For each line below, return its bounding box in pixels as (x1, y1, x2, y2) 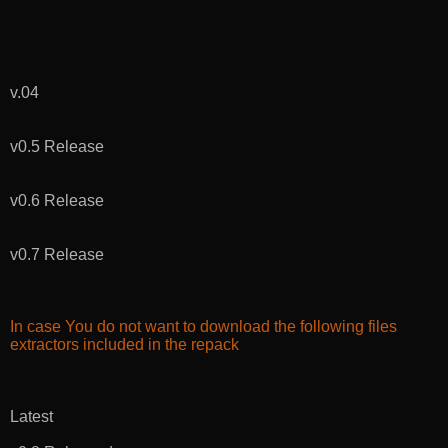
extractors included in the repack (10, 336, 239, 354)
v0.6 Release (10, 192, 104, 210)
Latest (10, 408, 53, 426)
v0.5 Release (10, 138, 104, 156)
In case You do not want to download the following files (10, 318, 397, 336)
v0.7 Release (10, 246, 104, 264)
